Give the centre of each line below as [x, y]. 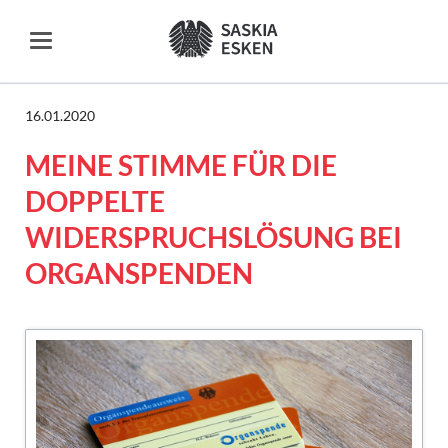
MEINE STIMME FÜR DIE [180, 164]
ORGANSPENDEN [138, 272]
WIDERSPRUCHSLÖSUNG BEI [213, 236]
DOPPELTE [94, 200]
